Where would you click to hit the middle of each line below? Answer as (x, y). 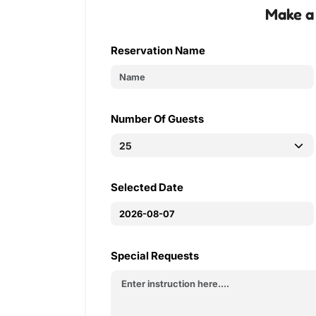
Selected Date (147, 187)
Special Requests (155, 256)
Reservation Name (158, 50)
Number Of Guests (157, 119)
